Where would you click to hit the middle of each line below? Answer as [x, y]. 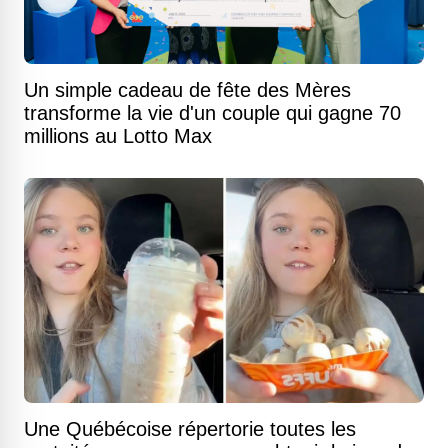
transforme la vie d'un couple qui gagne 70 [212, 113]
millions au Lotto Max [118, 136]
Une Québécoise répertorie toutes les [190, 429]
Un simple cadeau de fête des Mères [187, 90]
